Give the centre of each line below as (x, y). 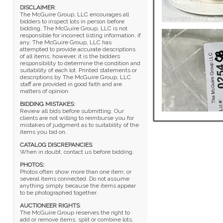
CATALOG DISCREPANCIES (56, 145)
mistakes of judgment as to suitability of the (79, 125)
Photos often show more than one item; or (75, 172)
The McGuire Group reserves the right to (75, 213)
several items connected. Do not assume (74, 179)
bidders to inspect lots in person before (72, 21)
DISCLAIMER (37, 7)
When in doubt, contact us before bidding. (77, 152)
